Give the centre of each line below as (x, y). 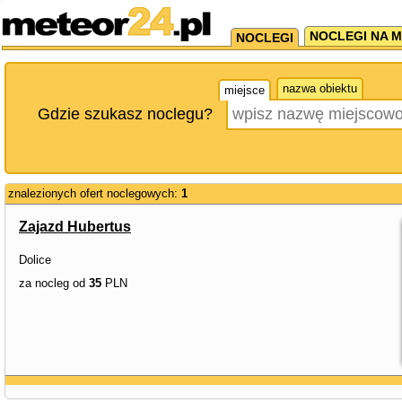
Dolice (35, 260)
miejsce (245, 90)
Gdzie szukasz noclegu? (125, 114)
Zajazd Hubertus (75, 227)
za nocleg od (54, 283)
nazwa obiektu (320, 88)
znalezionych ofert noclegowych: (95, 193)
